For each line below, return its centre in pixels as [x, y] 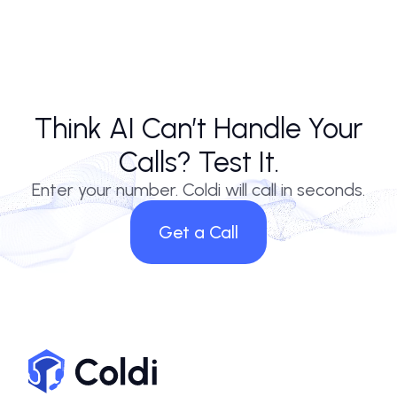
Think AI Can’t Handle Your [198, 129]
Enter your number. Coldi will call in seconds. [198, 190]
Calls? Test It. [198, 163]
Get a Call [198, 233]
